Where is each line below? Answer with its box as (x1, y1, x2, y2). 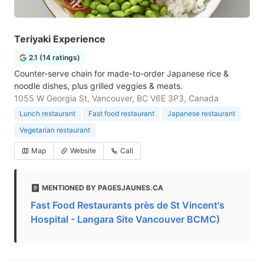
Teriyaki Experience (14, 33, 105, 45)
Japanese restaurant (167, 109, 235, 118)
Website (70, 146, 96, 155)
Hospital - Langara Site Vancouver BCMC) (31, 213, 220, 225)
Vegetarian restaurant (19, 126, 90, 134)
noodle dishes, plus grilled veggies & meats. (14, 81, 183, 91)
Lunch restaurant (19, 109, 75, 118)
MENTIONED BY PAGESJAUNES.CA (42, 183, 163, 192)
